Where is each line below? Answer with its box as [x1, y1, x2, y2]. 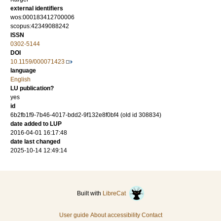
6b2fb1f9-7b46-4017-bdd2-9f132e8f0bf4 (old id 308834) [10, 111, 161, 119]
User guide [59, 212, 89, 219]
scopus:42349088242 [10, 23, 69, 30]
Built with [76, 190, 103, 197]
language [10, 67, 36, 74]
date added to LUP [10, 120, 62, 128]
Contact [141, 212, 162, 219]
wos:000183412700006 [10, 14, 74, 21]
